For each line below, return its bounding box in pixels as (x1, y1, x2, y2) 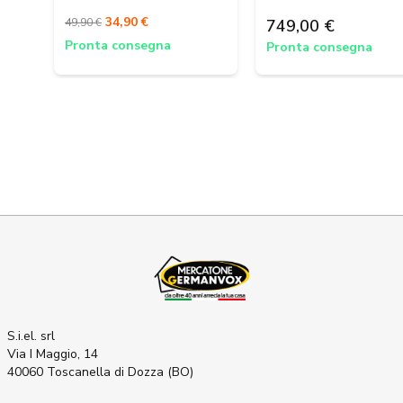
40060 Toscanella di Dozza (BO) (7, 363, 193, 381)
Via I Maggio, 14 (7, 345, 98, 363)
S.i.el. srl (7, 327, 55, 345)
